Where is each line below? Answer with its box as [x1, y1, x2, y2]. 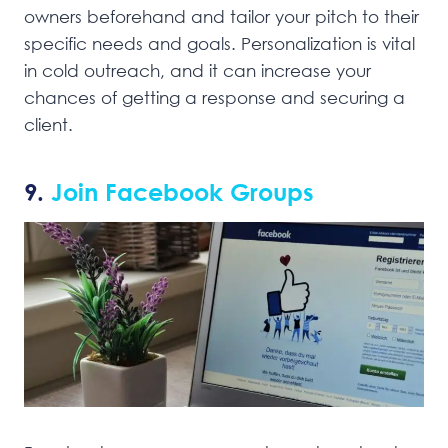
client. [24, 113, 73, 135]
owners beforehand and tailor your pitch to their [24, 5, 419, 27]
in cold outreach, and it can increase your [24, 59, 371, 81]
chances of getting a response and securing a [24, 86, 405, 108]
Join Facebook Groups [51, 176, 314, 206]
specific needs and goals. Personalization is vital [24, 32, 415, 54]
